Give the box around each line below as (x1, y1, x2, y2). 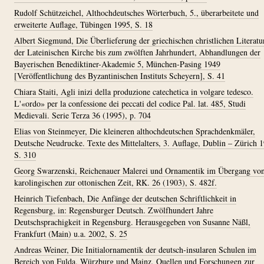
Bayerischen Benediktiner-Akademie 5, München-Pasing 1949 (14, 58, 220, 70)
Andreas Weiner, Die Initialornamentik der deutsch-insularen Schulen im (14, 244, 256, 255)
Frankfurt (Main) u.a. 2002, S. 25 (14, 228, 127, 239)
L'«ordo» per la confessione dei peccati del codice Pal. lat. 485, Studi (14, 98, 246, 109)
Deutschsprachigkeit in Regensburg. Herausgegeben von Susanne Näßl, (14, 216, 250, 227)
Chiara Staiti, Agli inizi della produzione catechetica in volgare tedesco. (14, 86, 253, 97)
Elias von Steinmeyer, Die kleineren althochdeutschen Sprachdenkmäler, (14, 126, 255, 137)
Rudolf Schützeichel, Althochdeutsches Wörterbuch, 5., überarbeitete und (14, 7, 259, 18)
